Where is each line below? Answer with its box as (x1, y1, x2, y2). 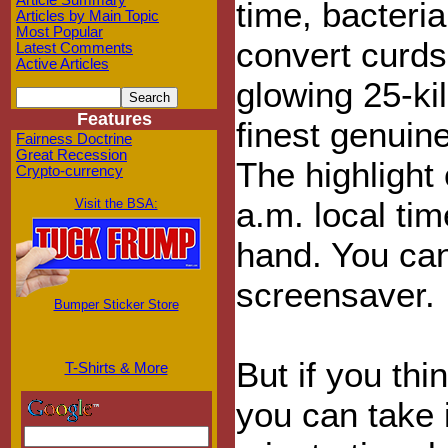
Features (76, 109, 152, 129)
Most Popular (16, 24, 103, 40)
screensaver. (236, 275, 435, 314)
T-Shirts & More (64, 360, 168, 376)
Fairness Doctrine (16, 131, 132, 147)
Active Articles (16, 56, 109, 72)
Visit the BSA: (74, 196, 158, 211)
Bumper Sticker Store (53, 297, 179, 312)
